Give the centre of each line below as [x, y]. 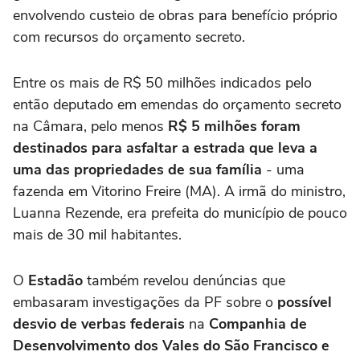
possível [305, 303]
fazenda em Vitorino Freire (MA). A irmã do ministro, [179, 192]
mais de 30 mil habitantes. [97, 235]
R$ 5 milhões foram [234, 127]
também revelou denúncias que [184, 281]
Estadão [53, 281]
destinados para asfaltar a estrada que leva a [165, 148]
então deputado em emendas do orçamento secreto [177, 105]
